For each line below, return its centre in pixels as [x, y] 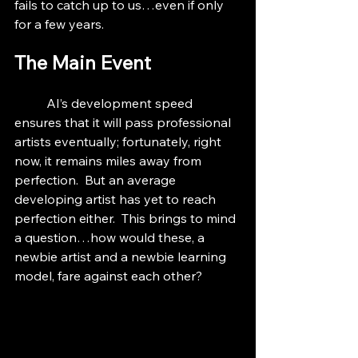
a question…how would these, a [111, 237]
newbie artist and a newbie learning [122, 256]
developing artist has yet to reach [117, 199]
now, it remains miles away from [109, 160]
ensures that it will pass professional [124, 122]
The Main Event [83, 62]
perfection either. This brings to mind [127, 218]
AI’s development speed [30, 103]
